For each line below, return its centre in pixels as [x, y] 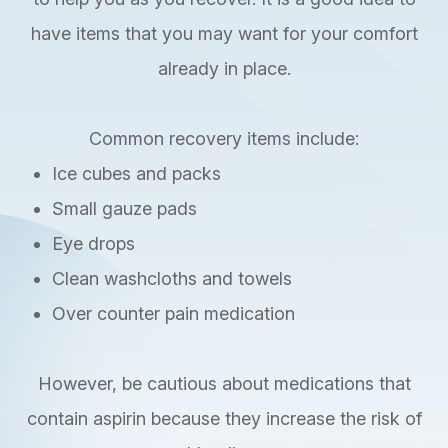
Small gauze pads [125, 209]
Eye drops [94, 244]
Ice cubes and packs [137, 174]
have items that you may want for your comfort [224, 34]
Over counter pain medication [174, 314]
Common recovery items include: [224, 139]
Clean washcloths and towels [172, 279]
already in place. [224, 69]
